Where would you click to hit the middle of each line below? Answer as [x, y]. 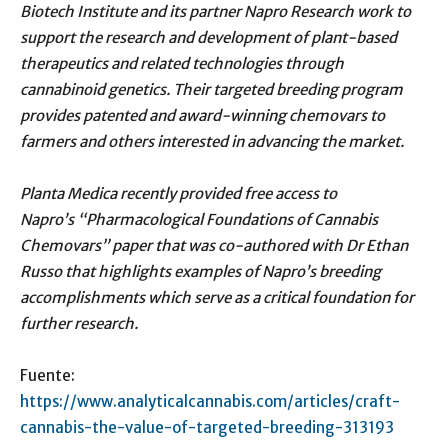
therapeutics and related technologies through [182, 63]
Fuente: [47, 375]
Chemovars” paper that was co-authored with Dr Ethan [214, 245]
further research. [79, 323]
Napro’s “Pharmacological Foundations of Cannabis [199, 219]
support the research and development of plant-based [208, 37]
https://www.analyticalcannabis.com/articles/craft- [210, 401]
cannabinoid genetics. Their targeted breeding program [211, 89]
